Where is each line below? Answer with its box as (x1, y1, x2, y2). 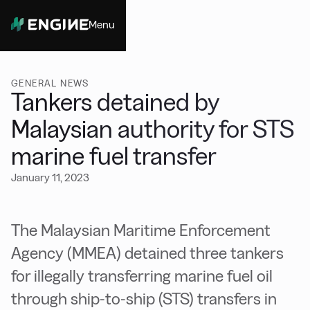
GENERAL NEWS (11, 77, 89, 89)
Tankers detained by (11, 89, 219, 116)
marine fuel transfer (11, 143, 217, 170)
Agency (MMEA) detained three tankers (11, 244, 284, 262)
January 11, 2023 (11, 172, 89, 183)
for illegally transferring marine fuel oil (11, 266, 273, 285)
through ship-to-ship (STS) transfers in (11, 289, 277, 308)
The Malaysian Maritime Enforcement (11, 221, 271, 239)
